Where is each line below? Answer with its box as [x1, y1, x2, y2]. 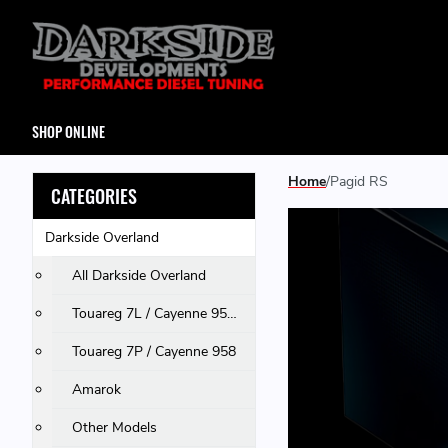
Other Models [72, 418, 158, 437]
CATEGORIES [51, 183, 137, 209]
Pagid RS [330, 172, 388, 191]
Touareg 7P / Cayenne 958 [72, 342, 237, 361]
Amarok [72, 380, 122, 399]
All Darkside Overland [72, 266, 207, 285]
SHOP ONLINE [32, 121, 105, 142]
